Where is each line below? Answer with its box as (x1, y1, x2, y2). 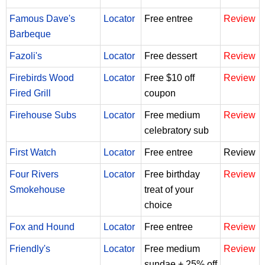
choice (144, 199, 172, 210)
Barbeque (9, 28, 51, 39)
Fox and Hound (9, 221, 75, 232)
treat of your (144, 184, 193, 195)
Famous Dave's (9, 13, 75, 24)
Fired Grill (9, 88, 51, 98)
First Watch (9, 147, 56, 157)
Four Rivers (9, 169, 59, 179)
